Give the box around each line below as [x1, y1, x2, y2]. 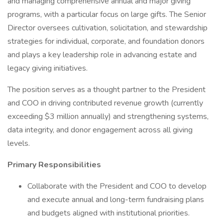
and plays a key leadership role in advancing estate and [7, 49, 197, 60]
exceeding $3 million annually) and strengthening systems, [7, 111, 209, 122]
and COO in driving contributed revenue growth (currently [7, 98, 203, 109]
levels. [7, 138, 30, 149]
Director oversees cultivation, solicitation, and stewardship [7, 22, 208, 33]
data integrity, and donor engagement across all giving [7, 124, 193, 135]
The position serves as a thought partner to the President [7, 84, 206, 95]
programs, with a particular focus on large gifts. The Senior [7, 9, 206, 20]
